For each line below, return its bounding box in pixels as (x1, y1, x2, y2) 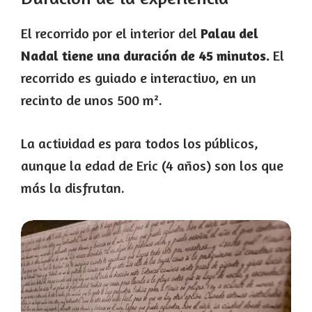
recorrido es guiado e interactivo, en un (21, 69, 256, 87)
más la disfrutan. (21, 179, 125, 197)
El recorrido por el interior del (21, 24, 201, 42)
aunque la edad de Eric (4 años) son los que (21, 157, 283, 175)
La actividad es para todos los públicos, (21, 134, 258, 153)
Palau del (201, 24, 258, 42)
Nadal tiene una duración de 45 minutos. (21, 47, 270, 65)
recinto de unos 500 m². (21, 91, 162, 109)
